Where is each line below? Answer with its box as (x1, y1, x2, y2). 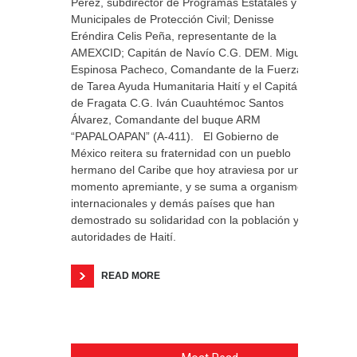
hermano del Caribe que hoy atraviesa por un (71, 163, 300, 176)
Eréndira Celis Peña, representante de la (71, 29, 277, 42)
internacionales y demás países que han (71, 197, 275, 210)
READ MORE (101, 270, 160, 281)
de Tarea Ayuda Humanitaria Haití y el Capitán (71, 80, 304, 92)
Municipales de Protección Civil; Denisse (71, 13, 274, 25)
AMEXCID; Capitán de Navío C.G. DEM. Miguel (71, 46, 309, 59)
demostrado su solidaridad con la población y (71, 214, 299, 226)
